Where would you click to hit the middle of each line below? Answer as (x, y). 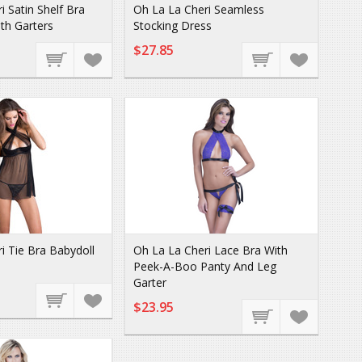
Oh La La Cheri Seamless (199, 9)
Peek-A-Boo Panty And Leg (205, 266)
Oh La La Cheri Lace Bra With (210, 250)
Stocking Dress (173, 25)
